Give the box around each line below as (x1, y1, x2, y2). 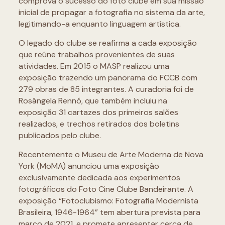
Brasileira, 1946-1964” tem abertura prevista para (18, 207, 200, 217)
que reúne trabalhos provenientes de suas (18, 49, 175, 60)
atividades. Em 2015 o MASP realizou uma (18, 61, 169, 71)
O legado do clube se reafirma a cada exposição (18, 38, 197, 48)
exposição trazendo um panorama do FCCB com (18, 72, 197, 83)
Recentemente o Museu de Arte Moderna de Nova (18, 149, 203, 160)
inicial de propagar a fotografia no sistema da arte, (18, 7, 205, 18)
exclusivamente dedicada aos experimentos (18, 172, 180, 183)
